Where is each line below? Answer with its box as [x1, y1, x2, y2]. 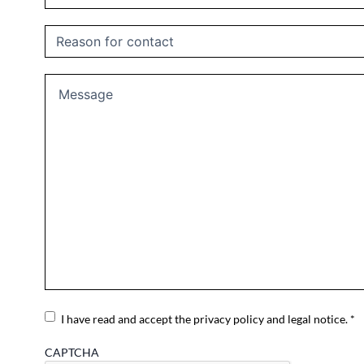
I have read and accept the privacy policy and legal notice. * [61, 312, 355, 326]
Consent [44, 309, 86, 323]
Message [44, 74, 87, 88]
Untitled [44, 25, 85, 39]
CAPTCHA [45, 345, 99, 359]
